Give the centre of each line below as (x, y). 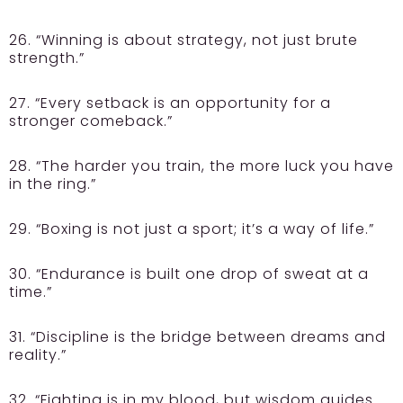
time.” (31, 292)
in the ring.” (53, 184)
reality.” (38, 355)
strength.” (47, 58)
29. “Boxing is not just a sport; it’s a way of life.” (192, 229)
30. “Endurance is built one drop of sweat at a (189, 274)
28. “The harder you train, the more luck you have (201, 166)
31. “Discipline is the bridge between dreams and (197, 337)
